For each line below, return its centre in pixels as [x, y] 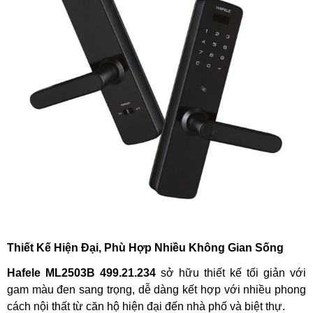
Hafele [26, 272]
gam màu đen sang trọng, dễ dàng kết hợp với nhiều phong [156, 289]
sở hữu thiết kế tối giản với [231, 272]
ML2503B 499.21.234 [101, 272]
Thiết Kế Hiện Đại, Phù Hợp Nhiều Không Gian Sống [145, 247]
